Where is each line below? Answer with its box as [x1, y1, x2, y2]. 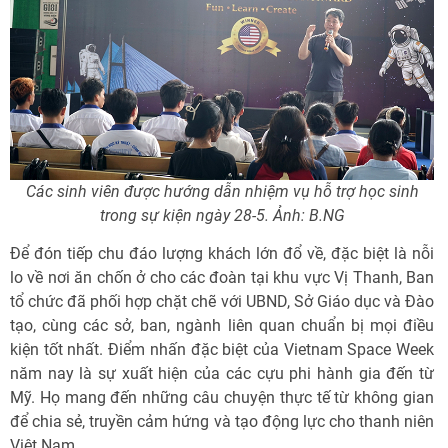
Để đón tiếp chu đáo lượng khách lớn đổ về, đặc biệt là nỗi [10, 243, 434, 263]
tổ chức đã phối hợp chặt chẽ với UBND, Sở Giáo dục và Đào [10, 291, 434, 311]
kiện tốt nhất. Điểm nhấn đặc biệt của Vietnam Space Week [10, 339, 434, 359]
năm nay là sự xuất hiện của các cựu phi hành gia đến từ [10, 363, 434, 383]
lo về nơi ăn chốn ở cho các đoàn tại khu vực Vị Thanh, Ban [10, 267, 434, 287]
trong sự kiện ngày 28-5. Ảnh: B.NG [99, 205, 345, 225]
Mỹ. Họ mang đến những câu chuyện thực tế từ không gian [10, 387, 434, 407]
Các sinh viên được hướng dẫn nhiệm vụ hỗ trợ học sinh [25, 181, 419, 201]
